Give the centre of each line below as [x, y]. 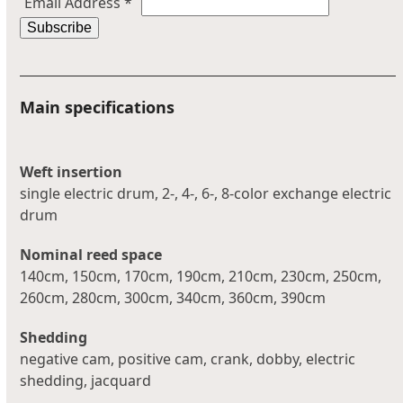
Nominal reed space [91, 255]
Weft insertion [72, 172]
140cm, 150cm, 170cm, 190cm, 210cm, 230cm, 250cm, [201, 276]
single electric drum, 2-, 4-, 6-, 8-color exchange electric [206, 193]
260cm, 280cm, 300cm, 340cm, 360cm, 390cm [173, 298]
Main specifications [98, 107]
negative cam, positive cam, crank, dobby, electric [188, 359]
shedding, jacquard [86, 381]
